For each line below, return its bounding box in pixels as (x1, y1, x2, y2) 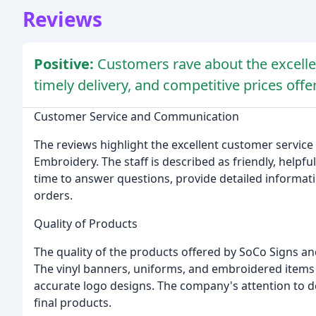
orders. (34, 187, 73, 203)
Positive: (34, 54, 97, 73)
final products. (34, 294, 111, 310)
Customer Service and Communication (34, 108, 239, 124)
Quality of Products (34, 215, 138, 231)
